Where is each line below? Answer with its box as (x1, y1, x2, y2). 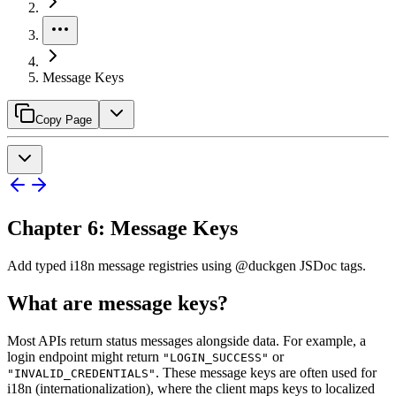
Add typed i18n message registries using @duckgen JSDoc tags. (7, 257, 366, 273)
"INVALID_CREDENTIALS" (7, 366, 156, 380)
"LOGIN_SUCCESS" (163, 350, 269, 364)
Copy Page (35, 113, 92, 126)
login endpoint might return (7, 348, 163, 364)
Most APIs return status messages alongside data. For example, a (7, 332, 366, 348)
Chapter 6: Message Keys (7, 216, 238, 240)
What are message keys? (7, 291, 228, 315)
